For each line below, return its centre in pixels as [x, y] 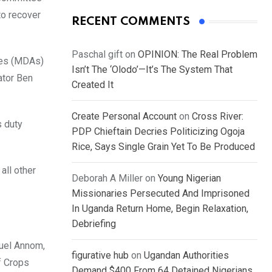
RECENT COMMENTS [131, 22]
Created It [93, 85]
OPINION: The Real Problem [198, 55]
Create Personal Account [124, 117]
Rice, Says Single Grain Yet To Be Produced [163, 147]
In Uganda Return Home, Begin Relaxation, [160, 209]
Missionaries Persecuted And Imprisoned [161, 194]
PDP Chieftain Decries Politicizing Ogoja [158, 132]
